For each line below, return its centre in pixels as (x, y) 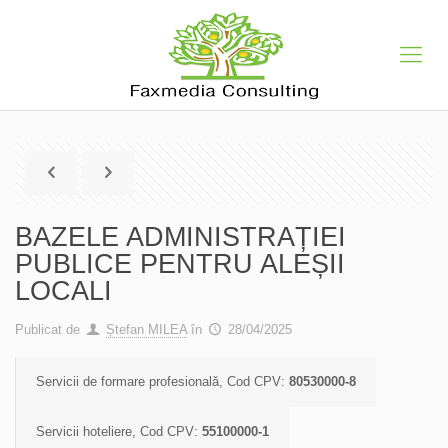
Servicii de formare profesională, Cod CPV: (162, 381)
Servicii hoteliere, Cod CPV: (119, 431)
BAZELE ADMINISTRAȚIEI (180, 237)
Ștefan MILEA (147, 329)
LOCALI (63, 291)
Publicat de (47, 329)
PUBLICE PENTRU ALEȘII (180, 264)
